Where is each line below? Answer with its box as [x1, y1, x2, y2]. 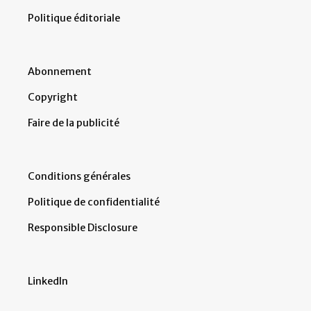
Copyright [28, 90, 78, 103]
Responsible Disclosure [28, 221, 137, 234]
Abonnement [28, 65, 92, 78]
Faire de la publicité [28, 116, 119, 129]
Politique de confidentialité [28, 195, 160, 208]
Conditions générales [28, 169, 131, 183]
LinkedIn [28, 274, 68, 287]
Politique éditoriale [28, 11, 120, 24]
